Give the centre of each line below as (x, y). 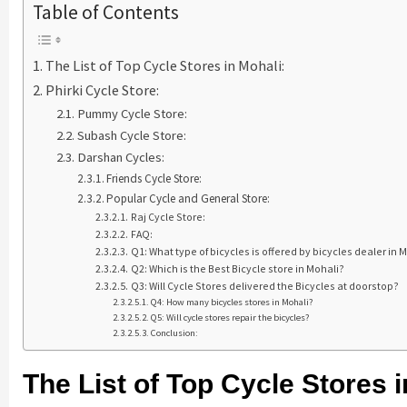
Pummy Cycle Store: (132, 113)
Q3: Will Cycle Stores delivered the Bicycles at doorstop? (264, 285)
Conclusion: (175, 333)
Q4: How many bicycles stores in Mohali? (232, 302)
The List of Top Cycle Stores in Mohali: (165, 65)
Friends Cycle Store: (154, 178)
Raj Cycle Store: (168, 216)
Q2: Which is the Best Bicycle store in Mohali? (237, 268)
